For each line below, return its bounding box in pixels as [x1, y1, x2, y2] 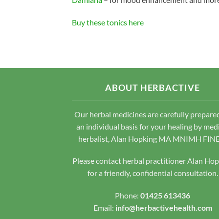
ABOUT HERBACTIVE [105, 82, 200, 93]
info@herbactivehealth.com [115, 203, 212, 213]
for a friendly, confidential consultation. [87, 168, 218, 178]
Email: [93, 203, 115, 213]
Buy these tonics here [72, 17, 144, 27]
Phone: [115, 191, 140, 200]
